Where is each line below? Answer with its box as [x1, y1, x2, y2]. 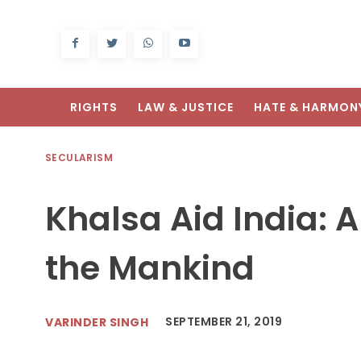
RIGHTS [70, 99, 118, 116]
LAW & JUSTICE [138, 99, 234, 116]
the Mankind [45, 245, 255, 292]
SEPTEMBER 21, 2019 [165, 313, 282, 330]
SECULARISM [45, 151, 113, 165]
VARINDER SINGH [45, 313, 148, 330]
